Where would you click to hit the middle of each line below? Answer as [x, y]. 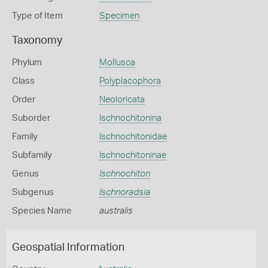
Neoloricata [122, 100]
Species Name [42, 211]
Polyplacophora [130, 81]
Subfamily [32, 155]
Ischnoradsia [124, 192]
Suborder [31, 118]
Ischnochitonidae [133, 137]
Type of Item [37, 16]
